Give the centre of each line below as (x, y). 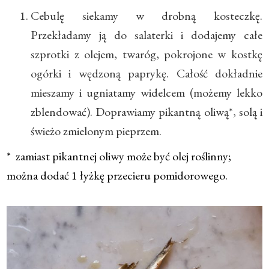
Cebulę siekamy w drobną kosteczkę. (147, 15)
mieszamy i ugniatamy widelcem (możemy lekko (147, 92)
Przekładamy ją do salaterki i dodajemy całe (147, 35)
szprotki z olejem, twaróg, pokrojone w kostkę (147, 54)
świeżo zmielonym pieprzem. (96, 131)
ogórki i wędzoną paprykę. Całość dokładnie (147, 73)
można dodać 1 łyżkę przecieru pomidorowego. (117, 175)
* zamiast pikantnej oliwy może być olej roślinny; (119, 156)
